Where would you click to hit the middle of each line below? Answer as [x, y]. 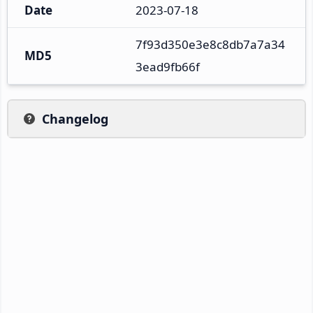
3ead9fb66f [168, 66]
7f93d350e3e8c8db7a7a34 [210, 44]
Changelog [75, 118]
